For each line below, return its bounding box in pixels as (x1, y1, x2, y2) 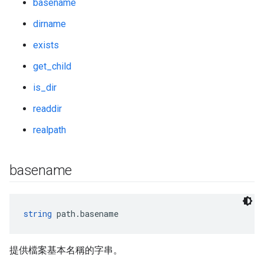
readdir (33, 103, 62, 114)
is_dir (33, 82, 57, 93)
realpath (33, 124, 66, 136)
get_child (33, 61, 71, 72)
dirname (33, 18, 66, 29)
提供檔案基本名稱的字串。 (9, 245, 123, 256)
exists (33, 39, 59, 51)
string (24, 208, 52, 219)
